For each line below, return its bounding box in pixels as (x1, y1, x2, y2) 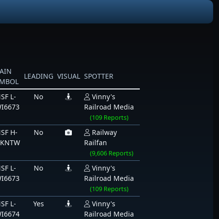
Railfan (84, 138, 107, 147)
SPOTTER (84, 71, 113, 81)
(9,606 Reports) (89, 149, 133, 157)
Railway (91, 128, 117, 137)
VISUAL (57, 71, 80, 81)
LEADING (23, 71, 53, 81)
